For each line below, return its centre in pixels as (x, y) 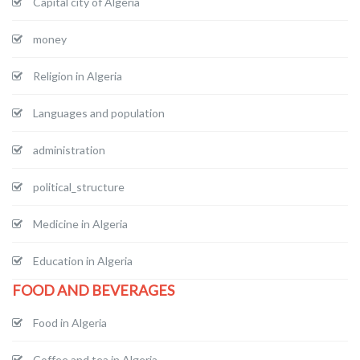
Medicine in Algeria (80, 223)
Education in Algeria (83, 260)
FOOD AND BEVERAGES (93, 290)
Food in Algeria (70, 322)
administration (69, 149)
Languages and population (99, 112)
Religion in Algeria (78, 76)
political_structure (79, 186)
